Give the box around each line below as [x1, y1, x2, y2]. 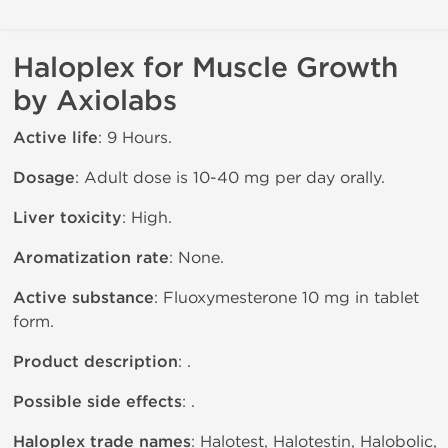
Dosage [13, 168, 75, 188]
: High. [122, 208, 172, 227]
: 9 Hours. [98, 128, 172, 147]
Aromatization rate [13, 248, 169, 268]
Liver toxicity [13, 208, 122, 228]
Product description [13, 352, 178, 372]
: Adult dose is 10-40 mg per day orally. [75, 168, 385, 187]
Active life [13, 128, 98, 148]
